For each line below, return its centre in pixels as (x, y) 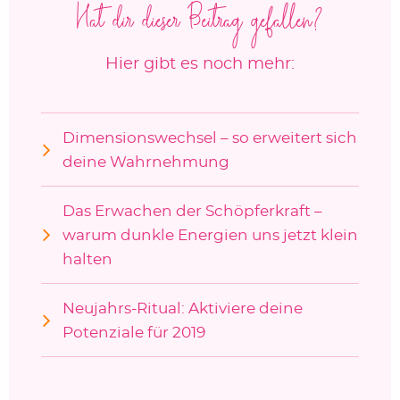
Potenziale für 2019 (133, 332)
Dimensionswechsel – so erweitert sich (209, 137)
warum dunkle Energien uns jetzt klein (210, 235)
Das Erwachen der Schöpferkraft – (192, 211)
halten (87, 259)
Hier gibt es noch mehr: (200, 65)
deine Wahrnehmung (146, 162)
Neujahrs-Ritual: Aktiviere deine (182, 308)
